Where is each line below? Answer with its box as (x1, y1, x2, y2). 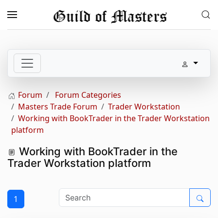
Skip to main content (18, 18, 94, 29)
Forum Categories (55, 90, 121, 100)
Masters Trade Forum (18, 101, 97, 112)
